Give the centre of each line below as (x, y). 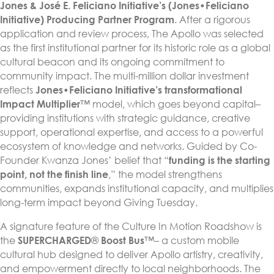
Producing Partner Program (110, 20)
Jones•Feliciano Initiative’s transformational (139, 90)
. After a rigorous (212, 20)
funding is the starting (220, 160)
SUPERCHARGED (54, 240)
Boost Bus (121, 240)
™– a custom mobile (192, 240)
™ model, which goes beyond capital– (170, 104)
